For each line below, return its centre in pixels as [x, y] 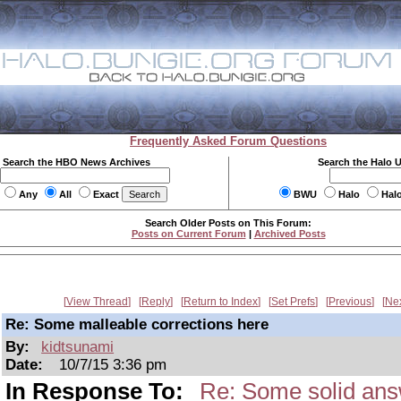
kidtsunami [78, 347]
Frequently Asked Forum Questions [228, 141]
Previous [350, 302]
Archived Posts [290, 234]
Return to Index [221, 302]
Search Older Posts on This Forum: [228, 223]
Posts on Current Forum [188, 234]
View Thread [97, 302]
